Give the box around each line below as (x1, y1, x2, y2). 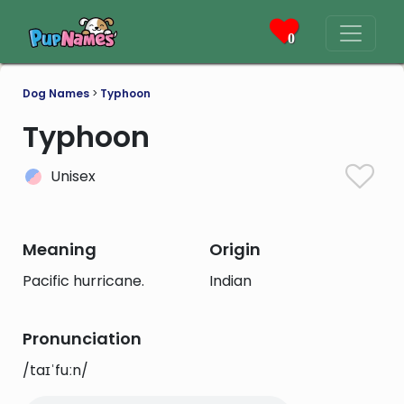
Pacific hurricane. (23, 271, 144, 291)
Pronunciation (23, 327, 142, 350)
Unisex (50, 166, 96, 187)
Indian (208, 271, 252, 291)
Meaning (23, 238, 96, 261)
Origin (208, 238, 261, 261)
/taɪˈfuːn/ (23, 360, 88, 381)
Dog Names (23, 86, 89, 101)
